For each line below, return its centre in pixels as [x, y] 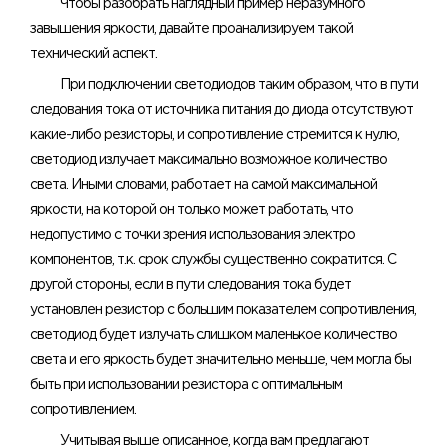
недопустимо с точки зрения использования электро [192, 235]
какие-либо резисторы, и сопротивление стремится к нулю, [214, 135]
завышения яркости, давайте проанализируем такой [191, 29]
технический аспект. [93, 54]
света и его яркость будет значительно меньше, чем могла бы [220, 360]
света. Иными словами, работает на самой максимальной [203, 185]
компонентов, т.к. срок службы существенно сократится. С [213, 260]
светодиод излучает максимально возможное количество [208, 160]
